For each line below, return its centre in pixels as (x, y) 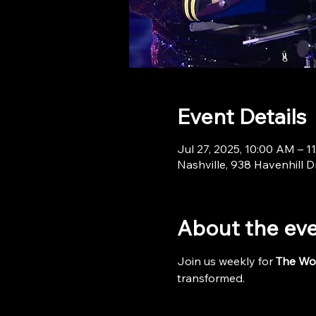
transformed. (211, 278)
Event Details (241, 116)
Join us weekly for (226, 261)
